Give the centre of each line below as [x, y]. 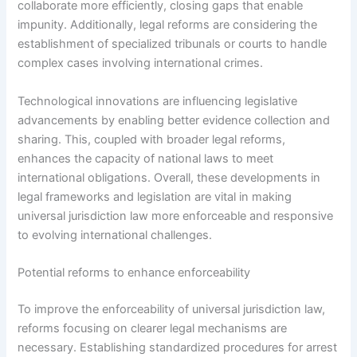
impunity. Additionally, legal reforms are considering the [168, 25]
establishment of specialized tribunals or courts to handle [173, 44]
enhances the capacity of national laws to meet [146, 158]
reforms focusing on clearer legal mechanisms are [153, 328]
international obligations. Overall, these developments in [169, 177]
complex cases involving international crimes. [141, 63]
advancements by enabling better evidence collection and [174, 120]
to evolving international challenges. [115, 235]
